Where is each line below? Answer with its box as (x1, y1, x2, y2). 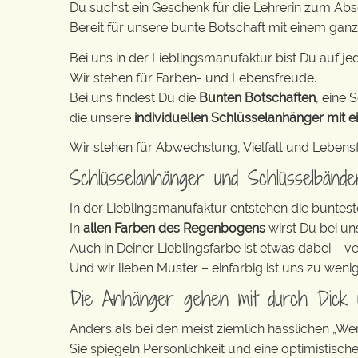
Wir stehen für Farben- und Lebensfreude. (70, 70, 316, 86)
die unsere (70, 109, 134, 125)
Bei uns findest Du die (70, 89, 199, 105)
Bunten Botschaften (199, 89, 316, 105)
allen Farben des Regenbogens (83, 221, 268, 236)
